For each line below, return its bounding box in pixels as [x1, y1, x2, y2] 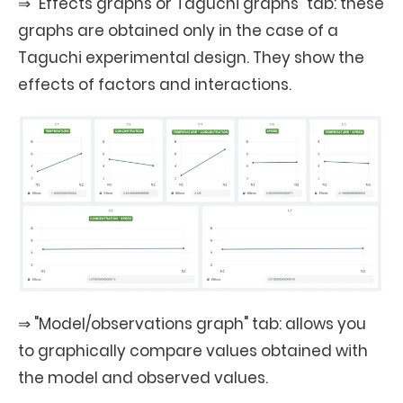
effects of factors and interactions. [18, 74, 291, 95]
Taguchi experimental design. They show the [18, 47, 364, 68]
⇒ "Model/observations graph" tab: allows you [18, 313, 366, 335]
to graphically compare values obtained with [18, 340, 368, 362]
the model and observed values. [18, 367, 268, 389]
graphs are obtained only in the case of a [18, 20, 338, 41]
